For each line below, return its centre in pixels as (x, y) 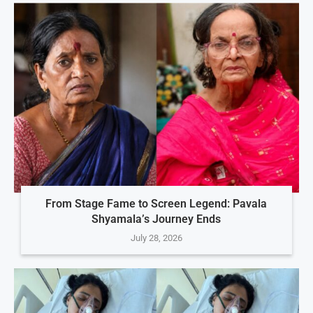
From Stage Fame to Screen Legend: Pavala (156, 203)
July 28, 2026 (156, 238)
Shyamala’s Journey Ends (156, 219)
